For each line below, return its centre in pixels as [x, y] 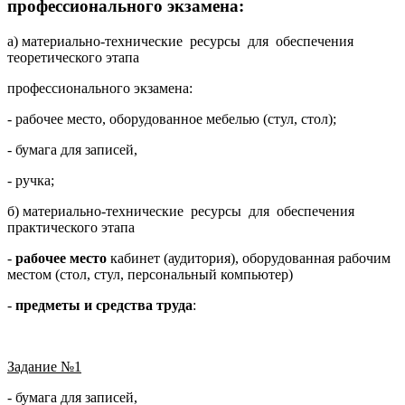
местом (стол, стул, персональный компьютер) [150, 275]
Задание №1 [44, 367]
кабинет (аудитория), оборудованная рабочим [250, 259]
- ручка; [31, 181]
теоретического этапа [73, 58]
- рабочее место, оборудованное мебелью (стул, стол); [172, 119]
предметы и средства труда [104, 306]
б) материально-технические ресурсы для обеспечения [183, 212]
